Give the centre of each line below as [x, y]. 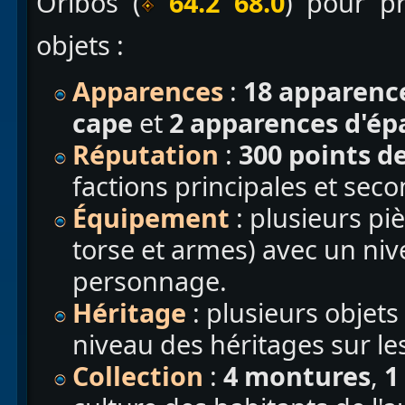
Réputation [146, 155]
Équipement [151, 218]
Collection [138, 376]
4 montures [294, 376]
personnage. [150, 281]
